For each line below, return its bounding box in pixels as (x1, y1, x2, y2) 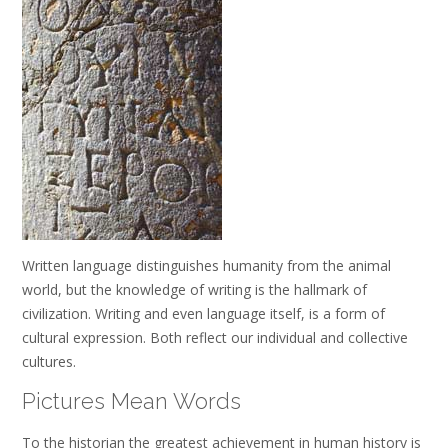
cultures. (22, 352, 76, 371)
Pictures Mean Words (22, 388, 241, 415)
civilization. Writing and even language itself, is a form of (22, 304, 385, 323)
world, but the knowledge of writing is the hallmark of (22, 280, 367, 299)
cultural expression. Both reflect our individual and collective (22, 328, 408, 347)
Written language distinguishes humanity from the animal (22, 256, 391, 275)
